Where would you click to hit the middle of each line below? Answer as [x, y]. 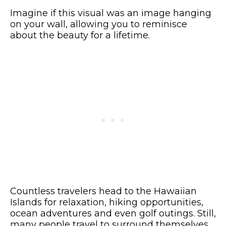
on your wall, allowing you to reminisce [99, 24]
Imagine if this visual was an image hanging [111, 13]
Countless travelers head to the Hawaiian [103, 191]
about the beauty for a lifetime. [80, 35]
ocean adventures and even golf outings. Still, [113, 213]
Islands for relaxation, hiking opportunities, [107, 202]
